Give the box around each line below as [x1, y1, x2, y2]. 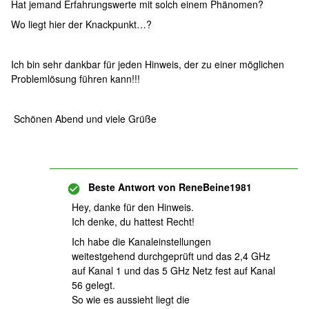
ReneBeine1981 [176, 180, 252, 194]
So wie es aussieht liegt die [72, 292, 190, 306]
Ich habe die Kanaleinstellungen [72, 235, 211, 248]
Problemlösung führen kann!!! [11, 72, 140, 86]
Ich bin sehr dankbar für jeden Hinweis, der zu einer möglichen [11, 57, 284, 71]
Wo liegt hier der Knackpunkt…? [11, 17, 152, 31]
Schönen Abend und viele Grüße [11, 112, 157, 126]
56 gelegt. [72, 278, 115, 292]
